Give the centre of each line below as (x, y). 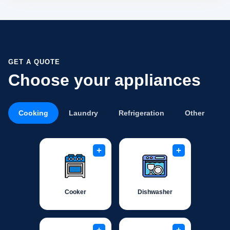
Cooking (33, 113)
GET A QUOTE (34, 62)
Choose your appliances (104, 80)
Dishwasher (155, 192)
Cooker (75, 192)
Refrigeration (141, 113)
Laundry (83, 113)
